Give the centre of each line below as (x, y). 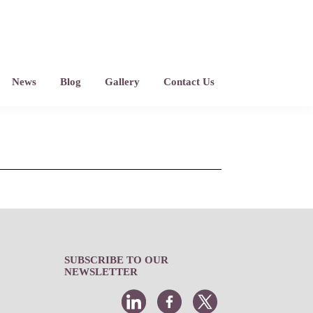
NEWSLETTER (101, 272)
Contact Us (189, 82)
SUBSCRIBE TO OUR (116, 260)
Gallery (122, 82)
